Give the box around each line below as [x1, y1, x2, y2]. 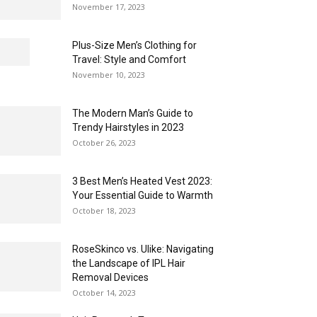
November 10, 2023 [72, 69, 145, 80]
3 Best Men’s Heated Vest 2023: [72, 175, 212, 187]
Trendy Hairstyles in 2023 [72, 122, 184, 133]
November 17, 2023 [72, 1, 145, 12]
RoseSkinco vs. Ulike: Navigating [72, 243, 214, 255]
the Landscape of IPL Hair [72, 258, 185, 269]
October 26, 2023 [72, 137, 136, 148]
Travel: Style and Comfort [72, 54, 186, 65]
